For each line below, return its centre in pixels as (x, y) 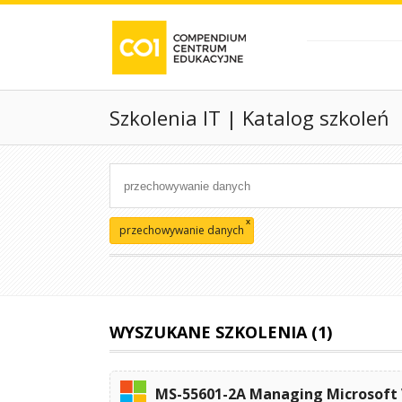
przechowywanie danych (182, 230)
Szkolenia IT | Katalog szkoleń (249, 117)
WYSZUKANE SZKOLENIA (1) (221, 332)
